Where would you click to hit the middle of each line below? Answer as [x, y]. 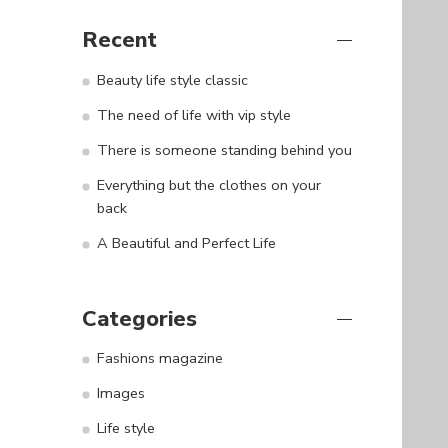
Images [121, 393]
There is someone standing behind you [224, 149]
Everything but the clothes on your [209, 184]
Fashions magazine [160, 358]
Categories [139, 318]
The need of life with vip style [194, 114]
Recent [119, 39]
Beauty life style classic [172, 79]
